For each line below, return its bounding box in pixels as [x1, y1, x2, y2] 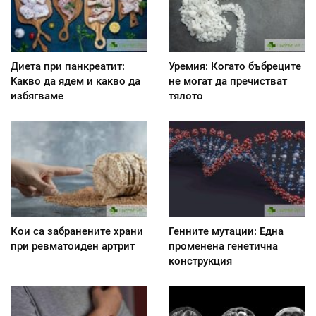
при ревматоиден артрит [11, 239, 135, 253]
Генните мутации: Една [169, 224, 284, 238]
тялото [169, 89, 203, 102]
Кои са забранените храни [11, 224, 143, 238]
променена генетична [169, 239, 278, 253]
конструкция [169, 254, 232, 267]
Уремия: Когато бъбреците [169, 59, 301, 73]
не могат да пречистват [169, 74, 287, 87]
